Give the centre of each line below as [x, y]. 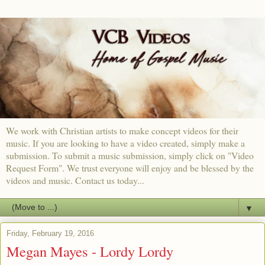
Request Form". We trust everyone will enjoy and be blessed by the [130, 167]
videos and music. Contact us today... [75, 180]
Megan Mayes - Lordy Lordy [90, 251]
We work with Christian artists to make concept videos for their [122, 130]
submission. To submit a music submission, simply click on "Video [130, 155]
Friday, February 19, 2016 [50, 233]
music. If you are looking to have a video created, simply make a [125, 143]
